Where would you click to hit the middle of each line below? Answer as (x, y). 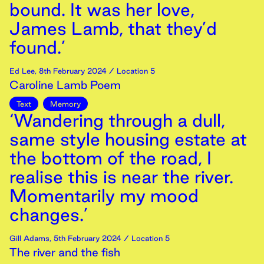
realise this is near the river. (121, 177)
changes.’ (49, 214)
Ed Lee (22, 71)
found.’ (37, 47)
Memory (65, 104)
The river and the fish (65, 252)
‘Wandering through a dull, (117, 120)
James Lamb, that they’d (113, 28)
